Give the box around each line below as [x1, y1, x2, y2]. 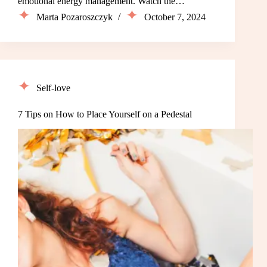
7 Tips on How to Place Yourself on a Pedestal [18, 109, 192, 120]
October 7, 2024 [144, 12, 206, 23]
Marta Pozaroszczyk [36, 12, 113, 23]
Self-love [36, 83, 70, 94]
